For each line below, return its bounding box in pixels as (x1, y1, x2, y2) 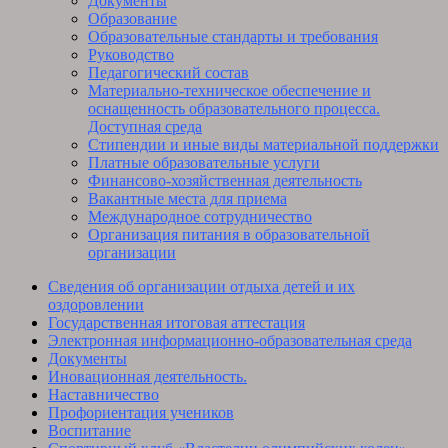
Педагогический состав (88, 64, 249, 82)
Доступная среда (88, 118, 202, 136)
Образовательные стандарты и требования (88, 28, 378, 46)
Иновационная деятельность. (48, 368, 247, 386)
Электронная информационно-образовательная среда (48, 332, 412, 350)
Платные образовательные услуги (88, 154, 320, 172)
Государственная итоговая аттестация (48, 314, 305, 332)
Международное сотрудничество (88, 208, 312, 226)
